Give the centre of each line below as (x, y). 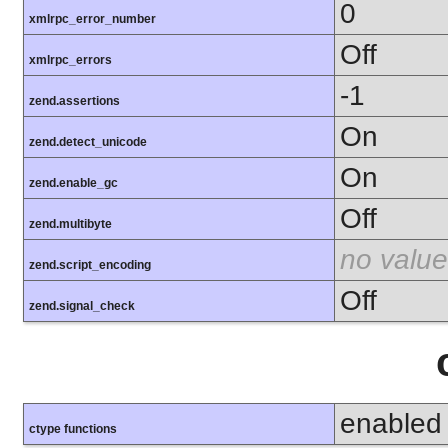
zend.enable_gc (73, 183)
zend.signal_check (82, 306)
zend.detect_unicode (88, 142)
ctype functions (73, 428)
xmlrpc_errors (70, 60)
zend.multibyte (70, 224)
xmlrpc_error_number (92, 19)
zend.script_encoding (90, 265)
